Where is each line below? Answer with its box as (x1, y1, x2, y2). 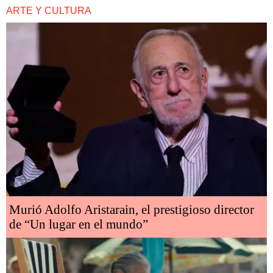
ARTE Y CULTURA (6, 5, 91, 16)
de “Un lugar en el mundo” (9, 217, 148, 232)
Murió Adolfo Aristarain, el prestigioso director (9, 202, 254, 218)
